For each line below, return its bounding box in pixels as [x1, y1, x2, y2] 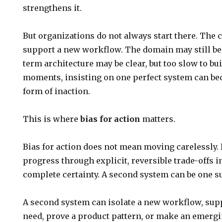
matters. [140, 114, 176, 124]
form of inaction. [23, 86, 91, 96]
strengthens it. [23, 3, 82, 13]
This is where [23, 114, 81, 124]
